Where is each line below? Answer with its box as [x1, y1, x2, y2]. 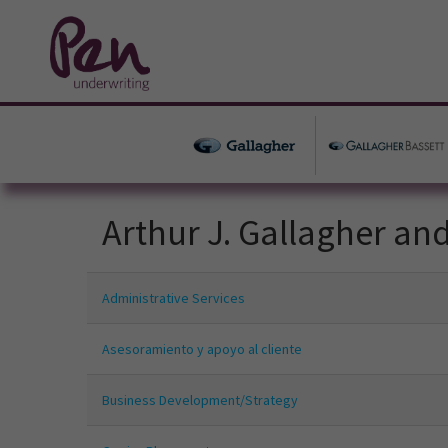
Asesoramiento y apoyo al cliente [102, 340, 302, 359]
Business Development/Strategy [102, 391, 298, 410]
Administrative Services [102, 289, 245, 308]
